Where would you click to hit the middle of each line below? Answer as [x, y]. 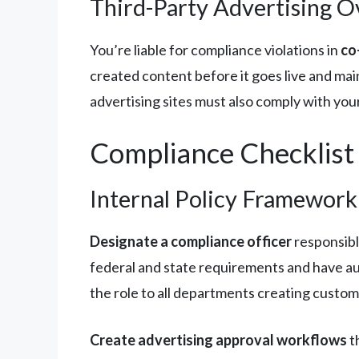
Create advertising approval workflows [218, 339]
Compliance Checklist [222, 152]
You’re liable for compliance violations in [215, 49]
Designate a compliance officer [191, 241]
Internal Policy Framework [224, 198]
